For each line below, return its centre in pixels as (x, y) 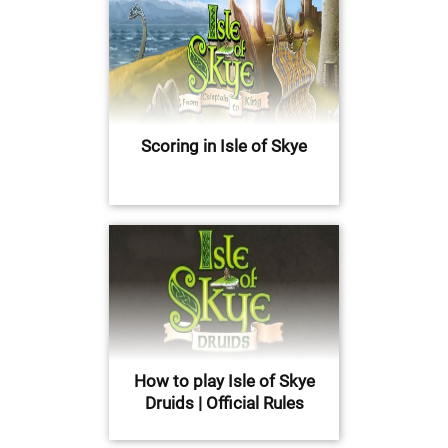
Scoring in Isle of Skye (224, 146)
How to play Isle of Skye (224, 381)
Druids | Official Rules (224, 403)
